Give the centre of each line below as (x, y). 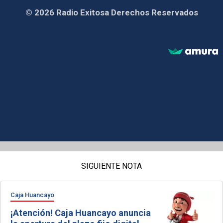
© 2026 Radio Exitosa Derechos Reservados (111, 12)
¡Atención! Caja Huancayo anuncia (81, 213)
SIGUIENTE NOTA (111, 166)
